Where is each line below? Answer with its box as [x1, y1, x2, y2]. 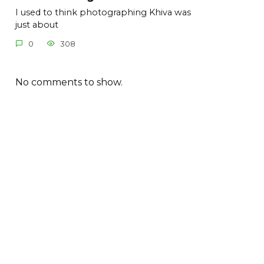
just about [15, 19, 58, 31]
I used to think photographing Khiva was [15, 7, 191, 18]
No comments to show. [15, 76, 123, 88]
